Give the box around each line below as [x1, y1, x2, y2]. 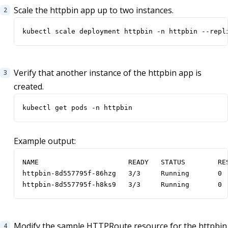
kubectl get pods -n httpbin [22, 104, 132, 112]
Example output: [14, 135, 76, 147]
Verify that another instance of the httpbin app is [14, 67, 202, 79]
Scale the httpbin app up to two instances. [14, 5, 174, 16]
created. [14, 81, 44, 93]
